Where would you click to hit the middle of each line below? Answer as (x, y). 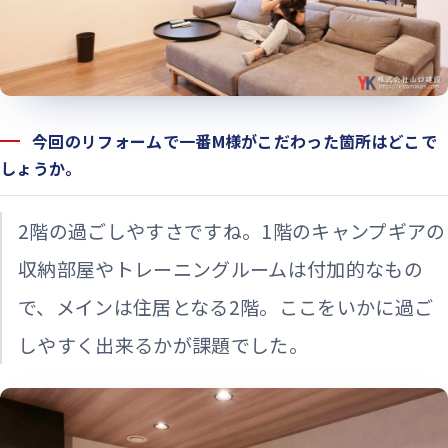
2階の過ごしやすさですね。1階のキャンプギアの (232, 231)
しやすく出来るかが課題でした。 (163, 345)
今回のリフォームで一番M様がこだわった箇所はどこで (235, 141)
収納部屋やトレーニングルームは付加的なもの (221, 269)
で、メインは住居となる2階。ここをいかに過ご (226, 307)
